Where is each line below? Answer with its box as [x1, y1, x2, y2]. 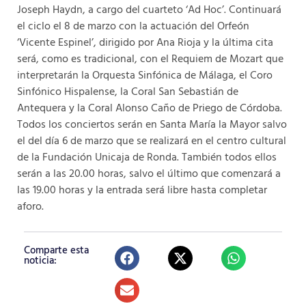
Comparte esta [24, 242, 89, 260]
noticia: [24, 253, 57, 270]
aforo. [17, 197, 44, 216]
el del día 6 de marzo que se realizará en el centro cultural [17, 132, 286, 150]
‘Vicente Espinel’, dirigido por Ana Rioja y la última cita [17, 33, 273, 52]
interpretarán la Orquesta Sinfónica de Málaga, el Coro [17, 66, 273, 85]
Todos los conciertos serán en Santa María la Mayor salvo [17, 115, 287, 134]
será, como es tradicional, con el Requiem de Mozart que [17, 50, 283, 68]
